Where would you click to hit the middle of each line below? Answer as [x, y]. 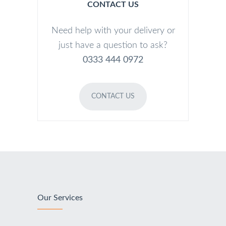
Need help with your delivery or [113, 31]
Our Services [60, 198]
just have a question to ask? [113, 45]
